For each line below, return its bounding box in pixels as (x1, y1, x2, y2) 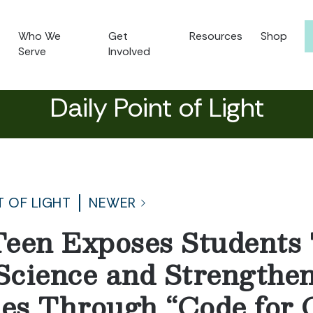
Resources (189, 29, 242, 43)
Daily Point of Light (49, 90, 264, 125)
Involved (108, 44, 151, 59)
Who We (18, 29, 61, 43)
